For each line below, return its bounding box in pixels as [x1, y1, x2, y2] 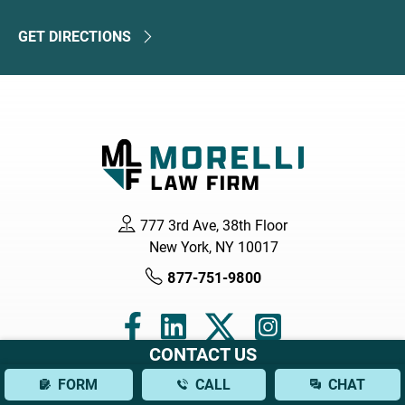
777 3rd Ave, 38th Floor [140, 216, 287, 234]
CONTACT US [148, 344, 257, 365]
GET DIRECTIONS [18, 27, 131, 45]
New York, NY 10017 [149, 238, 278, 256]
